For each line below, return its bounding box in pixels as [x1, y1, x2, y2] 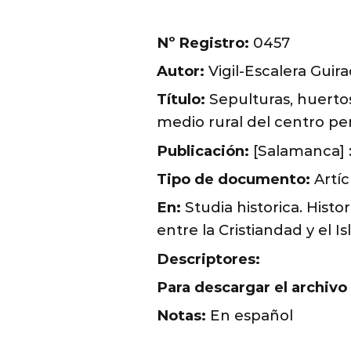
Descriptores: [156, 249, 260, 268]
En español [205, 306, 293, 325]
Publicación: [156, 141, 249, 160]
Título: [156, 90, 205, 109]
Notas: [156, 306, 206, 325]
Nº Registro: [156, 33, 249, 52]
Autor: [156, 62, 204, 81]
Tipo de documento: [156, 169, 310, 188]
